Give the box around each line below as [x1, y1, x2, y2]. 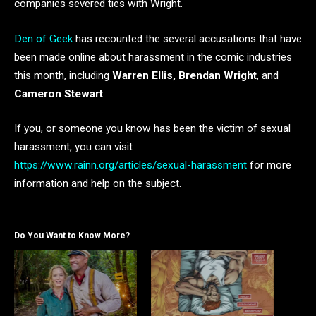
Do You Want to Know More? [14, 231, 130, 241]
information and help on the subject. [14, 177, 181, 190]
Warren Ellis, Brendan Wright [112, 68, 257, 82]
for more [247, 159, 291, 172]
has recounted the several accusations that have [73, 32, 302, 45]
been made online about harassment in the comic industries [14, 50, 292, 63]
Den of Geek [14, 32, 73, 45]
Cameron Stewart [14, 87, 103, 100]
